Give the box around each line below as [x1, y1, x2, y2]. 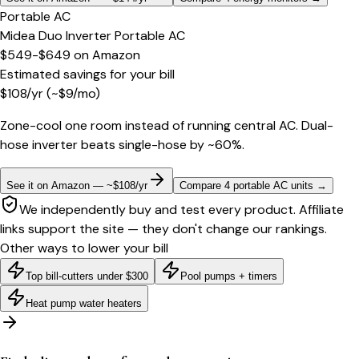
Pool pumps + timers [180, 269, 277, 282]
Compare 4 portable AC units [179, 179, 313, 192]
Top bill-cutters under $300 [26, 269, 148, 282]
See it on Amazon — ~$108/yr [6, 179, 147, 192]
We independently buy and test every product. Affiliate [19, 200, 344, 218]
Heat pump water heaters [26, 296, 142, 309]
